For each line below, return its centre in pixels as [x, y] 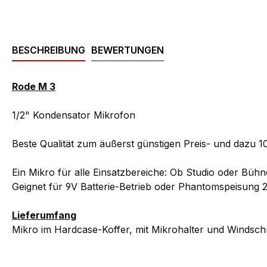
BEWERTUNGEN [128, 50]
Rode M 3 [34, 87]
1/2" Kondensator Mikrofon [74, 115]
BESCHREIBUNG [49, 50]
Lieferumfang [44, 215]
